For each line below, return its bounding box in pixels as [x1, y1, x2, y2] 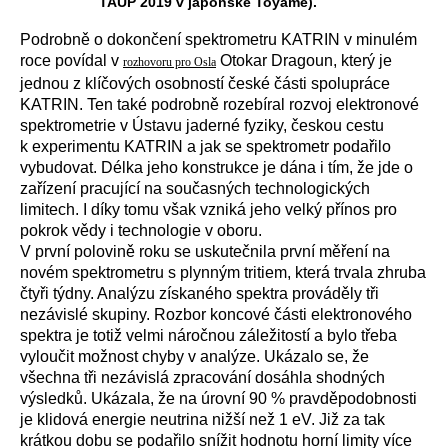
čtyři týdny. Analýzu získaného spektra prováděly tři [20, 284, 379, 302]
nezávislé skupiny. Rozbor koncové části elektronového [20, 305, 412, 323]
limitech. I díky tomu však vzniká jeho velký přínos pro [20, 200, 397, 218]
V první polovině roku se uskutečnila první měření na [20, 242, 390, 260]
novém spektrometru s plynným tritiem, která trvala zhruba [20, 263, 426, 281]
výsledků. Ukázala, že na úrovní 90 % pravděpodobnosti [20, 389, 417, 407]
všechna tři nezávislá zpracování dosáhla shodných [20, 368, 385, 386]
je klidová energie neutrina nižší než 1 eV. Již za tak [20, 410, 385, 428]
